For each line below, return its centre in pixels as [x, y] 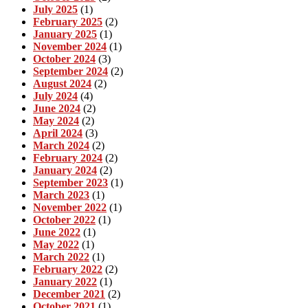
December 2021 [69, 294]
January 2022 [65, 281]
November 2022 [70, 207]
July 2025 [55, 9]
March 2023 [61, 195]
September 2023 [70, 182]
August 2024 [62, 83]
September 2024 [70, 71]
